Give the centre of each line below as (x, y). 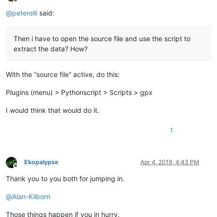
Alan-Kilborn (31, 197)
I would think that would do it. (53, 110)
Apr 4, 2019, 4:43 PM (170, 162)
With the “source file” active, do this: (63, 75)
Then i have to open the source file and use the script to (102, 39)
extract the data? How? (51, 49)
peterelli (25, 13)
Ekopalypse (41, 162)
